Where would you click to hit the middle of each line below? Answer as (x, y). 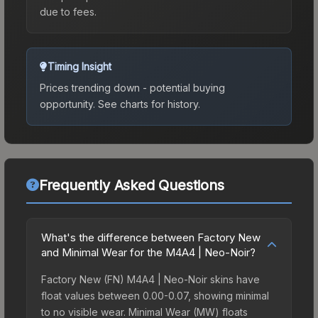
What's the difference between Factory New (151, 237)
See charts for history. (148, 104)
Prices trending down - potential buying (132, 87)
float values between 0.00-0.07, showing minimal (155, 295)
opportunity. (67, 104)
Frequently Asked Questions (131, 185)
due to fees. (68, 11)
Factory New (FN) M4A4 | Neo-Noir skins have (150, 279)
